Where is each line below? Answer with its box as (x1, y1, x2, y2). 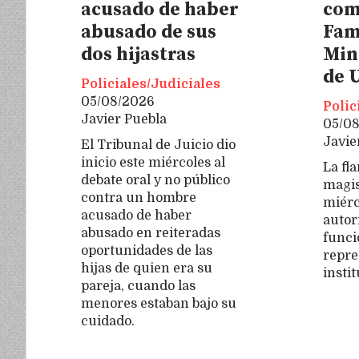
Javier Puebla (81, 112, 167, 127)
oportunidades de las (81, 243, 212, 258)
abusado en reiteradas (81, 225, 220, 240)
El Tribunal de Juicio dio (81, 137, 236, 152)
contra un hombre (81, 190, 196, 205)
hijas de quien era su (81, 260, 212, 276)
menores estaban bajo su (81, 296, 236, 311)
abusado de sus (81, 20, 216, 44)
